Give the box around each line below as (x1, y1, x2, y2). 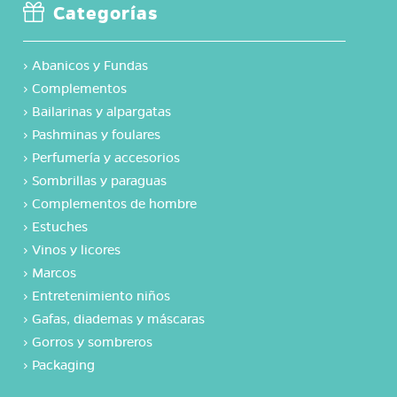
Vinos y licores (32, 242, 121, 259)
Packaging (32, 357, 96, 374)
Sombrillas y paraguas (32, 173, 167, 190)
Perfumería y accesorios (32, 150, 181, 167)
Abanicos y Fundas (32, 58, 149, 74)
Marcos (32, 265, 77, 282)
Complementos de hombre (32, 196, 198, 213)
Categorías (49, 2, 159, 26)
